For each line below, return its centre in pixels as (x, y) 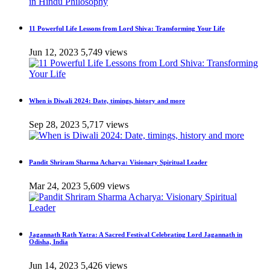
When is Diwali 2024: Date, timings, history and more (107, 100)
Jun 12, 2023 (54, 52)
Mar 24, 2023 (55, 186)
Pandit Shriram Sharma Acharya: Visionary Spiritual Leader (118, 162)
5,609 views (106, 186)
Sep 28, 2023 (54, 124)
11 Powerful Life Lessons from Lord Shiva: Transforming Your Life (127, 28)
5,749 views (104, 52)
